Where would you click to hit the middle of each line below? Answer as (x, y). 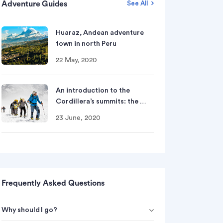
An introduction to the (93, 91)
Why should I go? (29, 210)
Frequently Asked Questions (53, 183)
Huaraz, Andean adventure (100, 33)
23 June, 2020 (78, 118)
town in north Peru (86, 44)
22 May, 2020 (76, 60)
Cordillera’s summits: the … (101, 102)
